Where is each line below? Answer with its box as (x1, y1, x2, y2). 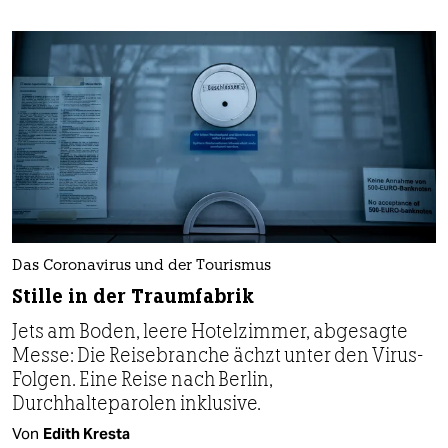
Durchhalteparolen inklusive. (12, 390, 261, 415)
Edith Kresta (43, 423, 130, 443)
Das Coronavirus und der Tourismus (12, 258, 271, 274)
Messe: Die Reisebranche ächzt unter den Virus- (12, 342, 423, 367)
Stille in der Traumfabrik (12, 283, 254, 309)
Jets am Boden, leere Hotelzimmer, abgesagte (12, 318, 408, 343)
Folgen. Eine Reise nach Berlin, (12, 366, 273, 391)
